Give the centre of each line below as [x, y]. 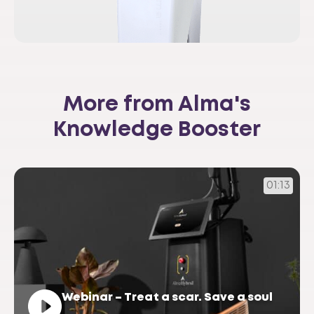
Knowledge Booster [157, 130]
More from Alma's [157, 105]
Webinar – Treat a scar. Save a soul [167, 298]
